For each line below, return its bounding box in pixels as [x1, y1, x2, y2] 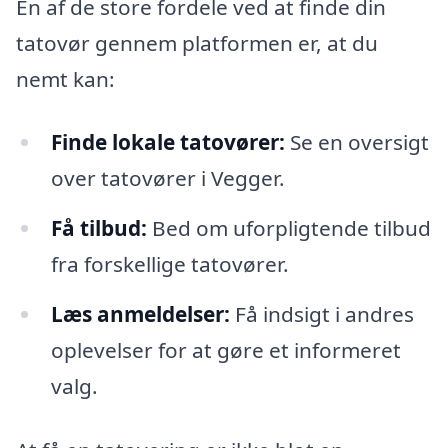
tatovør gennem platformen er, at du [16, 28, 378, 57]
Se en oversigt [284, 128, 429, 157]
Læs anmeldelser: [50, 300, 230, 329]
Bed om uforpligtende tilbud [146, 214, 431, 243]
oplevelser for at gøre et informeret [50, 336, 401, 365]
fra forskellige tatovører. [50, 250, 289, 279]
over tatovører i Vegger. [50, 164, 285, 193]
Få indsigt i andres [229, 300, 414, 329]
